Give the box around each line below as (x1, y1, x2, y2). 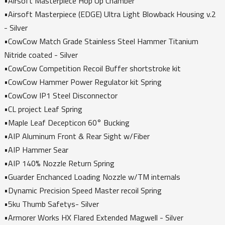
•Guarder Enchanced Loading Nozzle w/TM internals (4, 170, 182, 183)
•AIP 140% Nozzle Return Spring (4, 157, 117, 169)
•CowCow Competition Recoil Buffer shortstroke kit (4, 62, 183, 74)
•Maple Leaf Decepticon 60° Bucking (4, 116, 132, 129)
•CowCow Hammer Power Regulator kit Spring (4, 75, 164, 88)
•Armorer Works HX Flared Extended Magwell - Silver (4, 211, 183, 223)
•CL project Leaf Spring (4, 102, 84, 115)
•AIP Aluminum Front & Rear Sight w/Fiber (4, 130, 152, 142)
